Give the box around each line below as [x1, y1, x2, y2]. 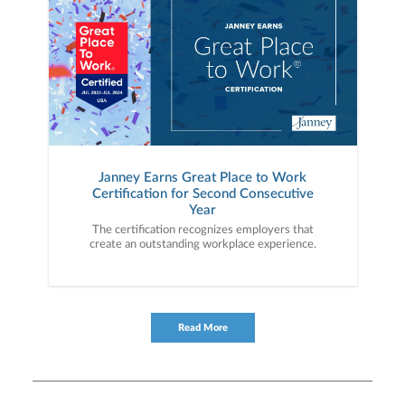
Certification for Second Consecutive [91, 186, 314, 201]
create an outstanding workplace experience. [89, 238, 316, 250]
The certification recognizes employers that [91, 223, 314, 236]
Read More [177, 322, 228, 333]
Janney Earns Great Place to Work [99, 170, 306, 184]
